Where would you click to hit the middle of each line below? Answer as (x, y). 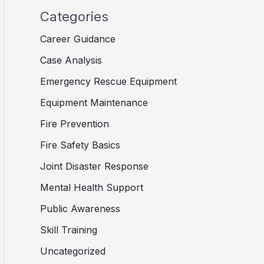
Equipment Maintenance (94, 102)
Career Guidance (78, 39)
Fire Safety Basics (80, 145)
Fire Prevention (75, 123)
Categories (74, 16)
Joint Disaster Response (94, 166)
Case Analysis (71, 60)
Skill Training (69, 230)
